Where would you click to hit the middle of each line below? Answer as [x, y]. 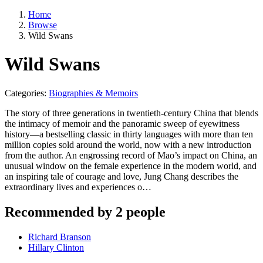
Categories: [27, 93]
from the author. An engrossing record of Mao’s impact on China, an [131, 155]
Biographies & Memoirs [93, 93]
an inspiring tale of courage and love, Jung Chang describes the [122, 176]
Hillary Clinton [56, 247]
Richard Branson [60, 237]
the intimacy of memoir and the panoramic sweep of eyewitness [122, 123]
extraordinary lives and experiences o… [78, 187]
